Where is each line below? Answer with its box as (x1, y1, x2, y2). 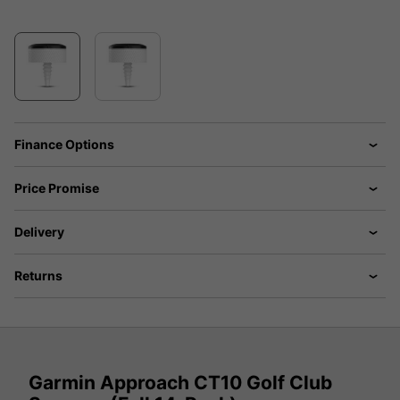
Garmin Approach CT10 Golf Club (29, 371, 332, 394)
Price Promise (14, 180, 99, 196)
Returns (14, 268, 62, 284)
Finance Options (14, 137, 114, 153)
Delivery (14, 224, 64, 240)
